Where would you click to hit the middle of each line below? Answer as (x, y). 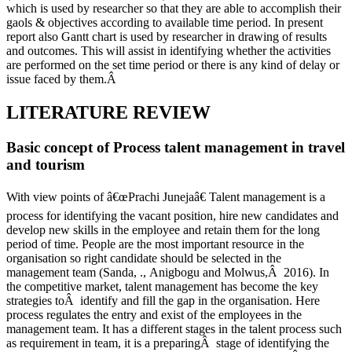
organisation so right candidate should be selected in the (144, 258)
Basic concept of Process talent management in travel (176, 147)
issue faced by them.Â (63, 79)
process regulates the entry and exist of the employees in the (154, 315)
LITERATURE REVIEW (108, 112)
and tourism (46, 164)
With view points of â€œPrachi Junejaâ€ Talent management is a (166, 197)
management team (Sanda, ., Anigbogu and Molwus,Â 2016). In (168, 273)
